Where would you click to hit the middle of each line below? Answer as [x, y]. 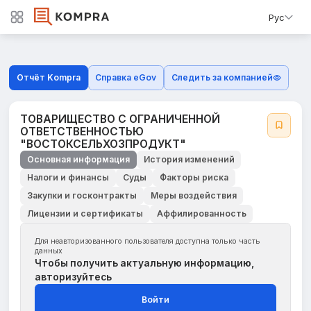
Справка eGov [126, 78]
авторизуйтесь [73, 277]
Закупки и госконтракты [82, 195]
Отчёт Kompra [48, 78]
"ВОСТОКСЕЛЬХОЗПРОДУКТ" [103, 144]
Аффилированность [201, 213]
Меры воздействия [193, 195]
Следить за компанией [222, 78]
